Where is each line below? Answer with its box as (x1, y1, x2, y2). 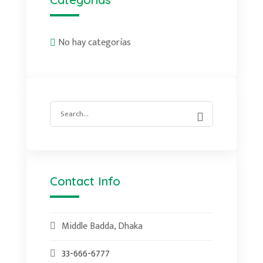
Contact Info (50, 174, 120, 188)
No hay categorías (58, 35, 131, 50)
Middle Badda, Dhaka (62, 218, 143, 234)
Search (49, 100, 76, 116)
